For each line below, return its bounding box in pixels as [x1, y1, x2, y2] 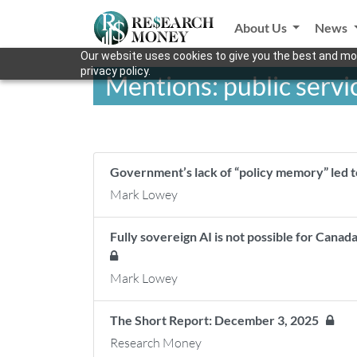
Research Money [110, 335, 202, 351]
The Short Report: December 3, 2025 [110, 312, 326, 328]
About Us [233, 20, 289, 35]
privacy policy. [80, 65, 151, 77]
